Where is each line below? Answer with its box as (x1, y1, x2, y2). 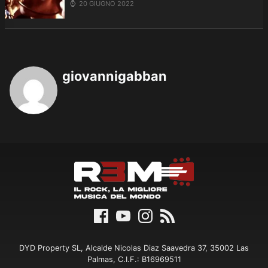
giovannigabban (62, 68, 167, 84)
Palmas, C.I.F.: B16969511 (87, 255, 181, 264)
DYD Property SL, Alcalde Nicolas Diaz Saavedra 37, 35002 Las (19, 243, 249, 253)
